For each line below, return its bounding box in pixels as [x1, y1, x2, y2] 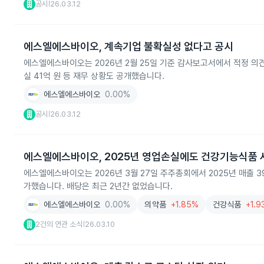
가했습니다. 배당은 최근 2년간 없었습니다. [24, 181, 173, 192]
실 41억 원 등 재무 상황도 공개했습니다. [24, 71, 164, 81]
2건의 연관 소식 [35, 220, 83, 229]
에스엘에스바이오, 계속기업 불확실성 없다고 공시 [24, 40, 233, 52]
